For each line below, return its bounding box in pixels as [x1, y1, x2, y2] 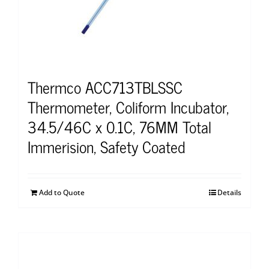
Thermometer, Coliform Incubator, [28, 93, 229, 119]
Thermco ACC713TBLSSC [28, 73, 183, 100]
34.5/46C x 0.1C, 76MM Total [28, 113, 211, 139]
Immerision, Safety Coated [28, 133, 186, 159]
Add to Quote [39, 187, 85, 198]
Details [217, 187, 241, 198]
